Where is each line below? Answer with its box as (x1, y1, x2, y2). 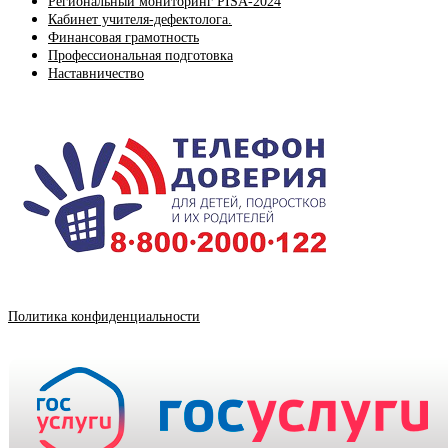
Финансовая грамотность (48, 30, 199, 46)
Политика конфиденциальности (8, 309, 200, 325)
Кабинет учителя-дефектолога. (48, 12, 232, 28)
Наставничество (48, 66, 144, 82)
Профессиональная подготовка (48, 48, 233, 64)
